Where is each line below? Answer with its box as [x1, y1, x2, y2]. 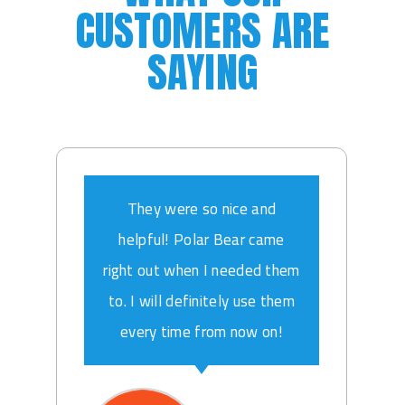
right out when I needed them [103, 256, 300, 286]
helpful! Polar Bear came [118, 225, 285, 255]
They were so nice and [127, 194, 277, 224]
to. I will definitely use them [108, 287, 295, 316]
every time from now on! [120, 317, 283, 347]
